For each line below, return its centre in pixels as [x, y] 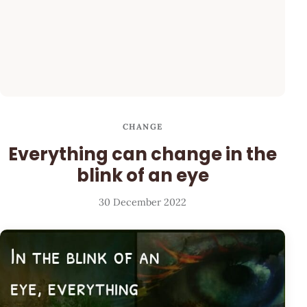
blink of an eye [143, 175]
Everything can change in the [143, 154]
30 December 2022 [143, 202]
